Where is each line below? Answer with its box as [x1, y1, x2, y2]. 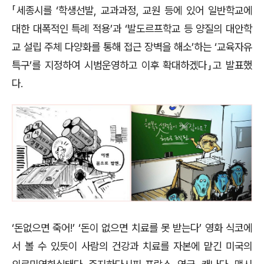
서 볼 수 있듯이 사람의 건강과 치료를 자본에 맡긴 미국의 [12, 240, 252, 252]
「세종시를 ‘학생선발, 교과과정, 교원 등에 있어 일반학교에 [12, 4, 252, 16]
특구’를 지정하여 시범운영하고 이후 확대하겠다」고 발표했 [12, 59, 252, 71]
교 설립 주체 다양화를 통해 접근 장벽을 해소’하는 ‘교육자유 [12, 41, 252, 53]
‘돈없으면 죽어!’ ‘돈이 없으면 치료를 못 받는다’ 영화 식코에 [12, 222, 252, 234]
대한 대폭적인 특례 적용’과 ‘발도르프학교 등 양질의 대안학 [12, 22, 252, 35]
